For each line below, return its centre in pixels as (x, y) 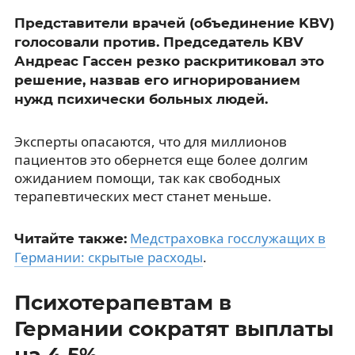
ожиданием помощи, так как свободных (147, 177)
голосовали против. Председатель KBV (158, 42)
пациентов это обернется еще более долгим (161, 159)
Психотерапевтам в (122, 302)
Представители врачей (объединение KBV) (174, 23)
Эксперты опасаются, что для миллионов (150, 141)
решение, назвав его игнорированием (157, 80)
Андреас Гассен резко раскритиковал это (169, 61)
